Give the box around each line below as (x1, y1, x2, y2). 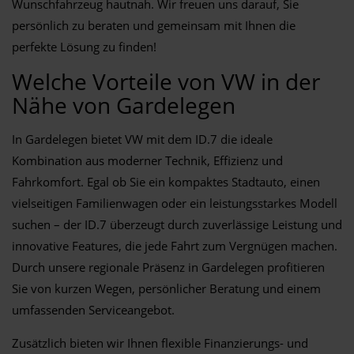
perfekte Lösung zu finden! (12, 38, 156, 55)
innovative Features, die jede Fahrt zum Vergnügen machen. (12, 237, 337, 254)
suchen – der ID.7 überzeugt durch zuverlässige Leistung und (12, 216, 342, 232)
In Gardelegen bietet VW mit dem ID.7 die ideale (12, 130, 273, 147)
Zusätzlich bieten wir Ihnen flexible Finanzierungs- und (12, 334, 308, 351)
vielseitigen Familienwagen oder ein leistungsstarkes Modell (12, 194, 337, 211)
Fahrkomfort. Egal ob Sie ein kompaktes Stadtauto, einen (12, 173, 320, 190)
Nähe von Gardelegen (12, 89, 235, 120)
